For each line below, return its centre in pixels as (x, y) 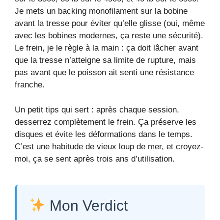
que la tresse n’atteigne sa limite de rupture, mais (105, 60)
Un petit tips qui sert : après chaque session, (97, 110)
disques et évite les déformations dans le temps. (104, 134)
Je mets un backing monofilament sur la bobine (101, 11)
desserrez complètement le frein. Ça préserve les (106, 122)
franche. (30, 85)
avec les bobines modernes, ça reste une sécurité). (109, 36)
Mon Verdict (87, 205)
